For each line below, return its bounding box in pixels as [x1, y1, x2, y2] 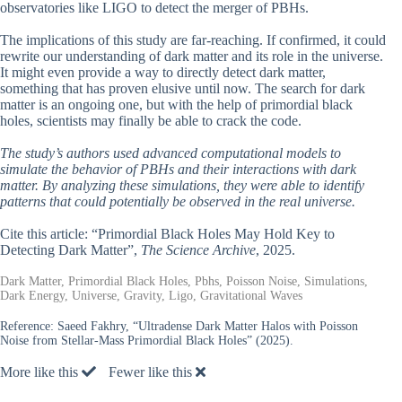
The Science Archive [141, 241, 256, 258]
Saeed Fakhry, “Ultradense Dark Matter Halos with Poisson [57, 319, 358, 333]
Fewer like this [109, 363, 196, 380]
